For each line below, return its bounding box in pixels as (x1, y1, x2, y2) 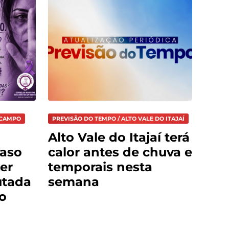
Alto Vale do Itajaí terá (48, 129, 190, 145)
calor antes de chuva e (48, 144, 192, 159)
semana (48, 174, 99, 189)
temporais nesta (48, 159, 152, 174)
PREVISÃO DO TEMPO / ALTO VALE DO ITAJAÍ (52, 115, 185, 123)
